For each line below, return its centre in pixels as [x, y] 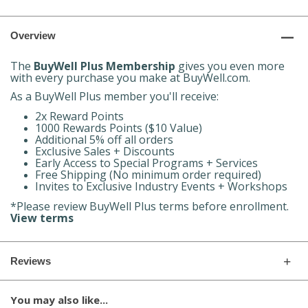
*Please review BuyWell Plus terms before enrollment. [150, 206]
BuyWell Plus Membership [104, 66]
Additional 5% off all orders [104, 140]
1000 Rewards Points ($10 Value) [119, 128]
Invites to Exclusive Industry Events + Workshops [161, 186]
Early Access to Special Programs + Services [146, 163]
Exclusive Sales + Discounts [105, 151]
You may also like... [59, 300]
